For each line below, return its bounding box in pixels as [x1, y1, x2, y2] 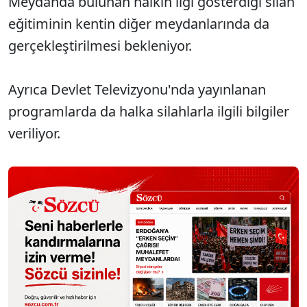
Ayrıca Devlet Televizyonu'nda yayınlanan [8, 80, 266, 99]
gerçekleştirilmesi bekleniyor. [8, 36, 192, 55]
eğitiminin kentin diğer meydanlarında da [8, 14, 269, 33]
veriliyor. [8, 124, 60, 143]
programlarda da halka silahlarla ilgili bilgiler [8, 102, 289, 121]
